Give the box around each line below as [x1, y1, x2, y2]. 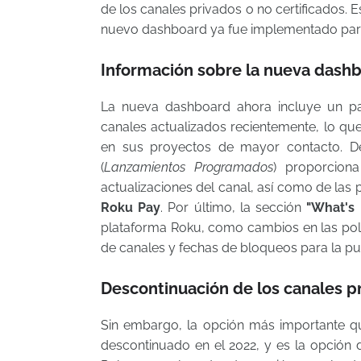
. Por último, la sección [160, 200, 307, 215]
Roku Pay [101, 200, 161, 215]
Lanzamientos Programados [104, 160, 273, 175]
